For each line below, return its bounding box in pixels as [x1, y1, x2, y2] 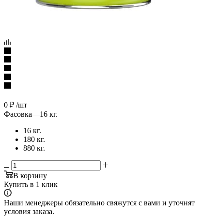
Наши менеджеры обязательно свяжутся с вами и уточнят [4, 198, 195, 207]
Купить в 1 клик [4, 180, 58, 188]
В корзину [13, 171, 47, 180]
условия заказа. [4, 207, 54, 216]
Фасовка [4, 109, 32, 118]
